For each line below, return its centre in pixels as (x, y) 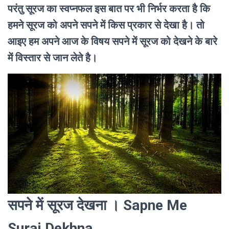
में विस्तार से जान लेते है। (52, 58)
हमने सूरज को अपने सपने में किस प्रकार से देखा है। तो (106, 25)
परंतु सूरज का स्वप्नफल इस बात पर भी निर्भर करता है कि (109, 8)
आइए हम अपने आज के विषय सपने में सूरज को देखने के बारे (112, 41)
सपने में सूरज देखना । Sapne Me (97, 205)
